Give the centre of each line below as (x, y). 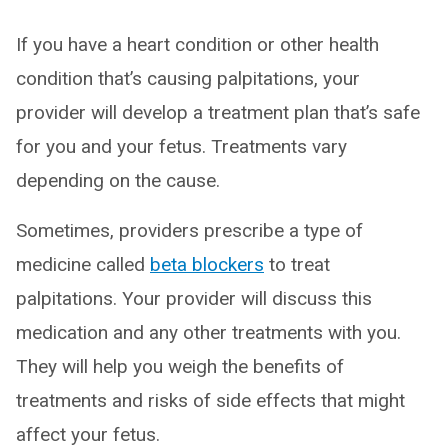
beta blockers (207, 264)
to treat (297, 264)
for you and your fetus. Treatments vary (181, 146)
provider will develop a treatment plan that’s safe (218, 112)
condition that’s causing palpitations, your (188, 78)
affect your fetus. (88, 434)
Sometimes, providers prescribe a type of (189, 230)
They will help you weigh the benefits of (180, 366)
